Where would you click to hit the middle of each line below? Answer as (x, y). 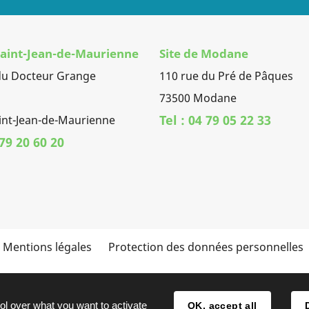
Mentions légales (47, 247)
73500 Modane (198, 98)
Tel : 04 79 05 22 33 (216, 120)
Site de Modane (204, 53)
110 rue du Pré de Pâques (227, 76)
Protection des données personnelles (206, 247)
